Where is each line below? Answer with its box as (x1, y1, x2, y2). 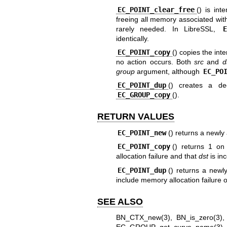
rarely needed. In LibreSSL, (116, 24, 221, 33)
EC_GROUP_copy (118, 91, 171, 99)
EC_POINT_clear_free (118, 5, 195, 14)
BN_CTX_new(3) (116, 213, 170, 222)
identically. (116, 34, 149, 43)
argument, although (134, 67, 202, 76)
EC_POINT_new (118, 128, 167, 137)
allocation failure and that (116, 152, 199, 161)
